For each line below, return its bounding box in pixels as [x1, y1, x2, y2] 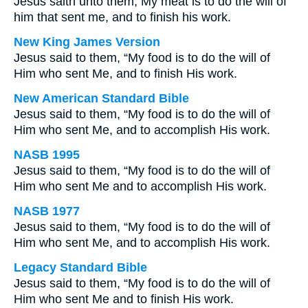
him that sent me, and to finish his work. [14, 10, 231, 24]
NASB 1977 [14, 204, 80, 218]
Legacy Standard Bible [14, 261, 147, 274]
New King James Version [14, 35, 160, 49]
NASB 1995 [14, 148, 80, 162]
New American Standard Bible [14, 91, 189, 105]
